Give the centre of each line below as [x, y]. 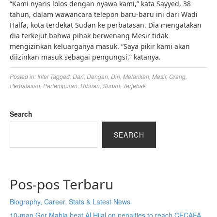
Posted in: [23, 76]
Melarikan [136, 76]
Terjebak [134, 85]
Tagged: [61, 76]
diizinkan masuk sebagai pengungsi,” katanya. [85, 57]
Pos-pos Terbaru [62, 184]
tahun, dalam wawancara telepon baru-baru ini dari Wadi [104, 14]
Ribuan [90, 85]
